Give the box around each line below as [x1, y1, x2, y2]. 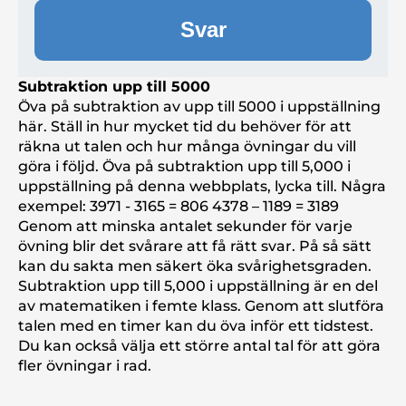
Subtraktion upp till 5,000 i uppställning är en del [18, 277, 378, 295]
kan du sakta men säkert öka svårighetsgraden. [18, 257, 372, 275]
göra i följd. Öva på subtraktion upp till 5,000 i [18, 158, 351, 176]
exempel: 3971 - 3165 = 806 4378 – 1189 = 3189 [18, 198, 339, 216]
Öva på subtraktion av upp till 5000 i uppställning [18, 98, 381, 116]
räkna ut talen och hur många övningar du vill [18, 138, 356, 156]
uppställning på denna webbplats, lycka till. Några [18, 178, 386, 196]
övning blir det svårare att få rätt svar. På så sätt [18, 237, 372, 256]
